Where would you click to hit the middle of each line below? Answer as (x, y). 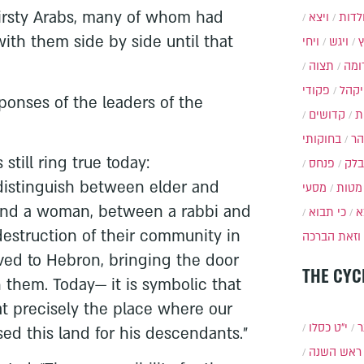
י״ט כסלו (328, 328)
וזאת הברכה (331, 236)
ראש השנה (335, 353)
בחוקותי (321, 139)
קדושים (327, 115)
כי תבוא (327, 212)
